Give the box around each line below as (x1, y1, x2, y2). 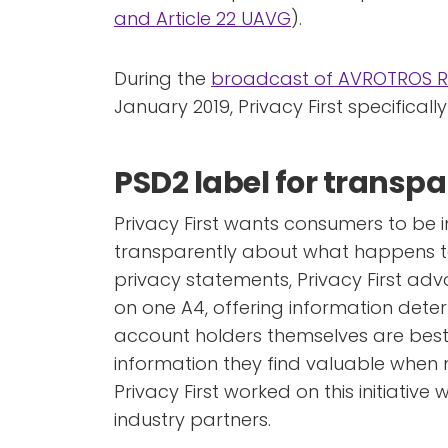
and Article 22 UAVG (114, 6, 291, 31)
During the (114, 66, 211, 91)
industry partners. (114, 407, 271, 432)
